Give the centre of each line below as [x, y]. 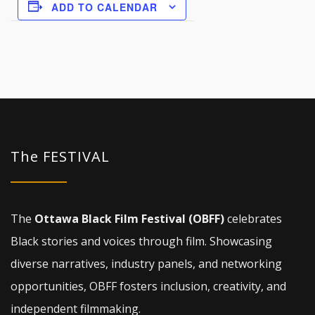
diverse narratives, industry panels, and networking [146, 264]
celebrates [253, 219]
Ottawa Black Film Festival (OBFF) [129, 219]
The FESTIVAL [60, 157]
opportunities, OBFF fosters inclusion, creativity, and [148, 287]
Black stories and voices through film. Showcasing [141, 242]
